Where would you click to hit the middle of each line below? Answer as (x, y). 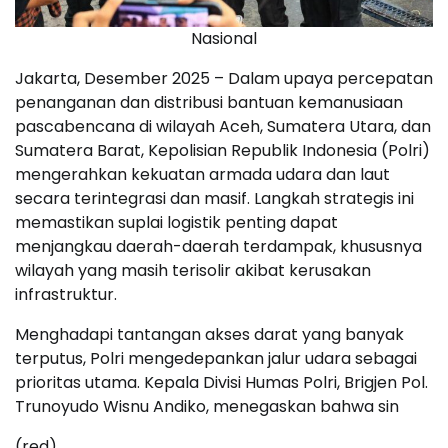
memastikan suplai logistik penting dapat (176, 223)
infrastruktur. (66, 295)
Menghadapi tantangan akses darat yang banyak (209, 335)
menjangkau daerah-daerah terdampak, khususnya (218, 247)
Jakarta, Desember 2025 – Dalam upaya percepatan (224, 79)
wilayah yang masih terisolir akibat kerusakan (193, 271)
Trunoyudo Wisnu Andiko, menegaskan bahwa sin (207, 407)
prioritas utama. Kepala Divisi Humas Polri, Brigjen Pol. (221, 383)
